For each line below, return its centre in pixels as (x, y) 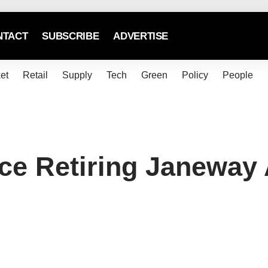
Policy (195, 75)
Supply (77, 75)
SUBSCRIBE (71, 36)
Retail (35, 75)
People (237, 75)
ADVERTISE (141, 36)
